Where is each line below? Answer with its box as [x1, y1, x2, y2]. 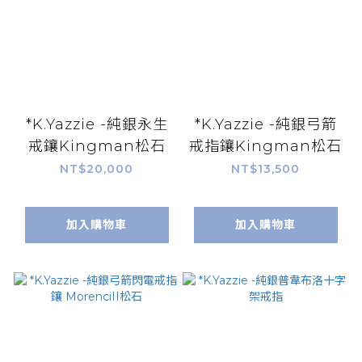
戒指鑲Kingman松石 [189, 137, 342, 155]
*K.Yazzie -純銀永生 [25, 115, 168, 133]
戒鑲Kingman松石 [27, 137, 166, 155]
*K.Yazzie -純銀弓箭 [194, 115, 337, 133]
